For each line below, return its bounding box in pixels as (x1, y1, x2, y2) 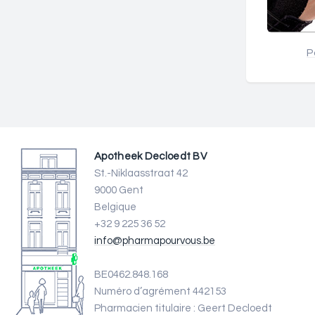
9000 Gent (94, 185, 143, 195)
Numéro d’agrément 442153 (94, 286, 226, 297)
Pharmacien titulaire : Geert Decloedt (94, 303, 272, 314)
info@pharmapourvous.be (94, 236, 215, 246)
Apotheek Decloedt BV (94, 151, 207, 162)
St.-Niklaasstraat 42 (94, 168, 188, 179)
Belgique (94, 202, 136, 212)
